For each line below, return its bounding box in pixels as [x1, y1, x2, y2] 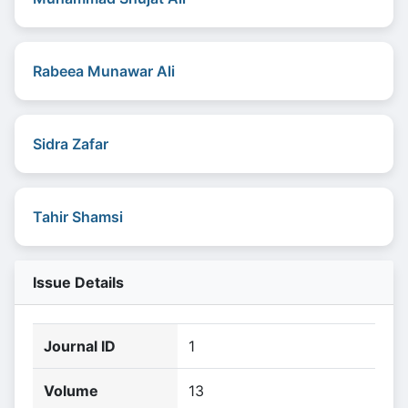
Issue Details [33, 273, 124, 291]
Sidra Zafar [33, 135, 108, 153]
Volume [44, 382, 98, 400]
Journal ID [44, 337, 116, 355]
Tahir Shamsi [33, 208, 123, 226]
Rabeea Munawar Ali [33, 62, 175, 80]
